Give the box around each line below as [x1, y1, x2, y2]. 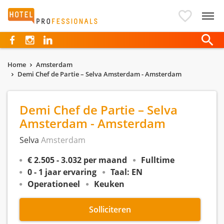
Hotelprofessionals [7, 8, 89, 20]
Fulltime [141, 154, 174, 165]
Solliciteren [89, 203, 131, 215]
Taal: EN [110, 166, 142, 177]
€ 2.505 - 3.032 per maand [27, 154, 127, 165]
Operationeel [27, 178, 80, 189]
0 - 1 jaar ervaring [27, 166, 96, 177]
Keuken [94, 178, 124, 189]
